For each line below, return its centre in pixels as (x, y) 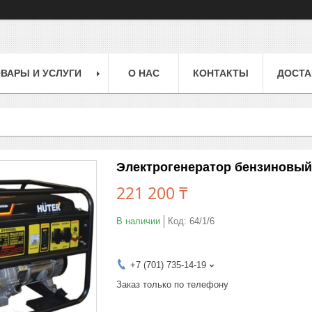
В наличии (138, 221)
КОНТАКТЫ (221, 73)
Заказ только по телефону (172, 284)
